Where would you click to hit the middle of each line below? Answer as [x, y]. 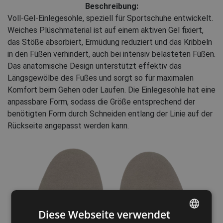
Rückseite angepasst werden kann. [68, 125]
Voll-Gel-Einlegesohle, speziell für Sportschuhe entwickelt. [110, 18]
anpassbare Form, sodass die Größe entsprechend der [101, 102]
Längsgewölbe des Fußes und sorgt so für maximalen [101, 78]
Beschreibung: [111, 6]
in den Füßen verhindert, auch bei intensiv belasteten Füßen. [111, 54]
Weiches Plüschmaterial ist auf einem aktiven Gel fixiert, [106, 30]
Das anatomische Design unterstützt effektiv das [95, 66]
